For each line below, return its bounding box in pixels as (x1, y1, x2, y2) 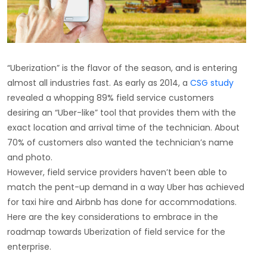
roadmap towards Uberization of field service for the (7, 225, 225, 238)
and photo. (7, 151, 52, 163)
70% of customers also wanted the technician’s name (7, 136, 234, 148)
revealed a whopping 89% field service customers (7, 91, 214, 104)
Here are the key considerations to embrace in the (7, 210, 218, 223)
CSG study (190, 76, 234, 89)
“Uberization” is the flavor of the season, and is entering (7, 61, 237, 74)
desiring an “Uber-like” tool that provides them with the (7, 106, 236, 119)
